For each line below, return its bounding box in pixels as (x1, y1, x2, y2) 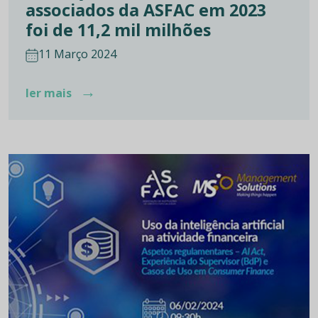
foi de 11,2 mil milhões (26, 18, 211, 41)
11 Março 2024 (38, 45, 116, 62)
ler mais (26, 84, 75, 101)
